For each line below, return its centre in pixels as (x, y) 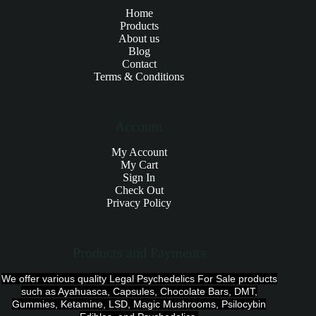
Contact (139, 64)
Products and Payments (139, 253)
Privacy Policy (139, 203)
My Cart (139, 165)
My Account (139, 152)
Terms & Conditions (139, 77)
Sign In (139, 177)
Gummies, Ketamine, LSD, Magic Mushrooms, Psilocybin (139, 304)
